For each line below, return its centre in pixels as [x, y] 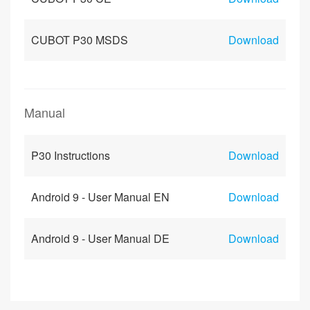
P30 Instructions [71, 155]
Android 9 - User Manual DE [100, 238]
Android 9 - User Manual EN [100, 197]
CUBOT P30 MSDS [80, 40]
